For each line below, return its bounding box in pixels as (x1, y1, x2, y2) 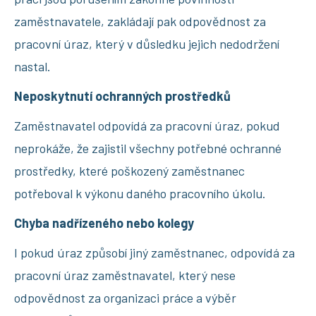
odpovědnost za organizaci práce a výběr (14, 289, 236, 305)
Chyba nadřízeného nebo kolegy (14, 214, 194, 231)
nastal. (14, 58, 51, 74)
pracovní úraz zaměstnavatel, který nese (14, 267, 236, 283)
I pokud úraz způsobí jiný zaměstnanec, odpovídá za (14, 244, 295, 260)
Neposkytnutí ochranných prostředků (14, 87, 231, 104)
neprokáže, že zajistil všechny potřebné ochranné (14, 140, 281, 156)
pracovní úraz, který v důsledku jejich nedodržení (14, 35, 279, 51)
